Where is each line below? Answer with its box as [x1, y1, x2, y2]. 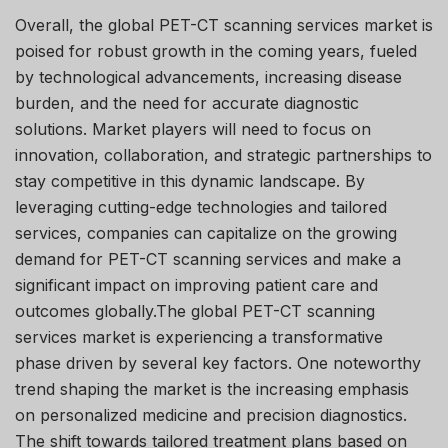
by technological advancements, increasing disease [15, 66, 402, 87]
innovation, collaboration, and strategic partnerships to [15, 144, 432, 165]
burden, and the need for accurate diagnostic [15, 92, 359, 113]
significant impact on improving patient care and [15, 274, 378, 295]
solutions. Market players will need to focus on [15, 118, 371, 139]
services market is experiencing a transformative [15, 326, 383, 347]
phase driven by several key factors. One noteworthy [15, 352, 421, 373]
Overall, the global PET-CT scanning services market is [15, 14, 433, 35]
